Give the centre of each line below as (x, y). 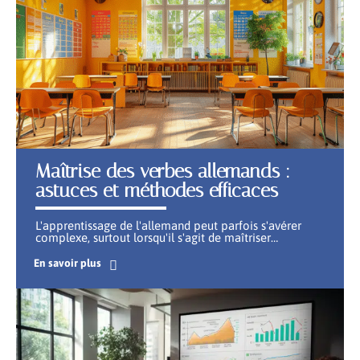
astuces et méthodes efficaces (157, 190)
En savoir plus (67, 262)
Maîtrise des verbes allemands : (163, 171)
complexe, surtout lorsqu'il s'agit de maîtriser (153, 237)
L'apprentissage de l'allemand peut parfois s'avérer (168, 225)
